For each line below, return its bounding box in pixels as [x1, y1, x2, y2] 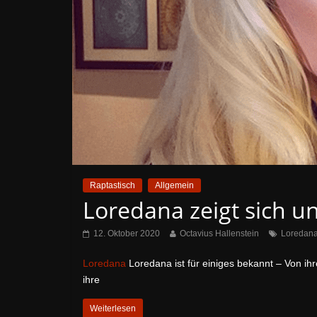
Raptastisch [90, 180, 135, 190]
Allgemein [155, 180, 194, 190]
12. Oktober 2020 [93, 229, 160, 238]
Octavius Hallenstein [180, 229, 259, 238]
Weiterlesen [90, 304, 136, 313]
